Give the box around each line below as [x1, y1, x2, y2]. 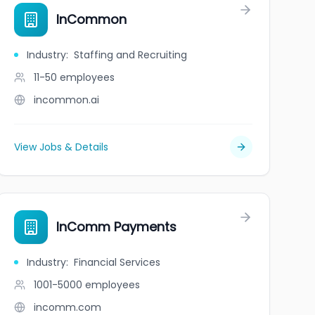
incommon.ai [33, 93, 99, 107]
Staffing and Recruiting [73, 48, 187, 62]
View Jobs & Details [13, 140, 108, 154]
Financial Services [73, 255, 160, 269]
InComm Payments [56, 218, 176, 236]
